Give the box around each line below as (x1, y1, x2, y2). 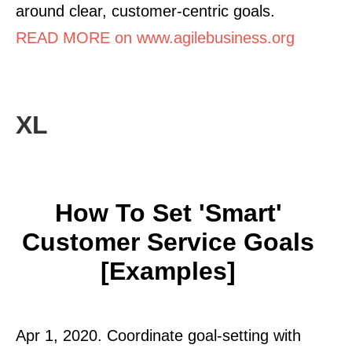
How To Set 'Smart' (54, 198, 282, 227)
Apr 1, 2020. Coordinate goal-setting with (16, 326, 301, 344)
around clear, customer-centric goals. (16, 2, 275, 20)
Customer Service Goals (22, 227, 314, 256)
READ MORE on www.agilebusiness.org (16, 28, 295, 46)
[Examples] (101, 256, 236, 285)
